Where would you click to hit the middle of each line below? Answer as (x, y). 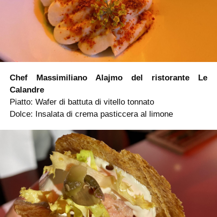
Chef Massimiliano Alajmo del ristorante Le (108, 77)
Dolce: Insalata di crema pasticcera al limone (91, 114)
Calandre (27, 90)
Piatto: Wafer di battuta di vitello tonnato (82, 102)
